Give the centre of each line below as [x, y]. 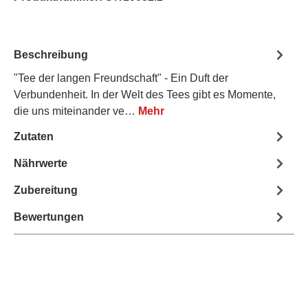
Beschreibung [51, 54]
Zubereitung [46, 190]
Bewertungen [49, 217]
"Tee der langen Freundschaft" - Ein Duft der [121, 78]
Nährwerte [41, 163]
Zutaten [34, 136]
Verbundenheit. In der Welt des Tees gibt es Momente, [145, 95]
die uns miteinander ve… [76, 111]
